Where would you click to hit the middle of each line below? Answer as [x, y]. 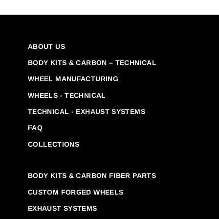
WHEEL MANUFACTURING [73, 79]
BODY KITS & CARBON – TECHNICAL [92, 62]
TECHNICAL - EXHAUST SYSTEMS [87, 112]
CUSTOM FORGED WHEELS [76, 192]
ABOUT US [46, 46]
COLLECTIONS [54, 144]
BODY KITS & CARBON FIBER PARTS [92, 176]
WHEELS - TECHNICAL [67, 95]
